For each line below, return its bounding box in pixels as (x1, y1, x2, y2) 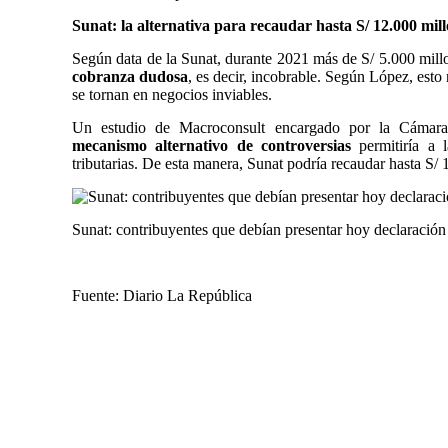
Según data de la (72, 50, 182, 67)
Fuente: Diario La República (72, 287, 252, 304)
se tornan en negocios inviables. (72, 86, 272, 103)
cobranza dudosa (72, 68, 188, 85)
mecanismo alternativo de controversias (72, 137, 351, 154)
